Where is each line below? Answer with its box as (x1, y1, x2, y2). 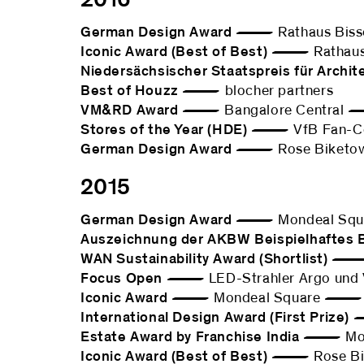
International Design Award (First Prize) (80, 310, 353, 325)
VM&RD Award (80, 103, 179, 118)
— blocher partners (178, 84, 334, 98)
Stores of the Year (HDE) (80, 123, 248, 137)
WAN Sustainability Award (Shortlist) (80, 252, 328, 266)
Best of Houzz (80, 84, 179, 98)
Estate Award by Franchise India (80, 330, 300, 344)
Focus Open (80, 271, 162, 286)
